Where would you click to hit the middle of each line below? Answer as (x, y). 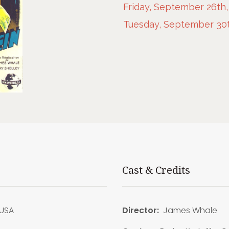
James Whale (188, 210)
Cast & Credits (156, 170)
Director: (140, 210)
